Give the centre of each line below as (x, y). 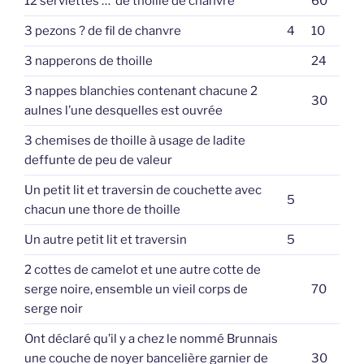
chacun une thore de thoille (102, 209)
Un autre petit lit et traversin (106, 239)
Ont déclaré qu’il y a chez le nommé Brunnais (151, 338)
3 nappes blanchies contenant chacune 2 (141, 91)
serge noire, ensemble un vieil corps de (136, 289)
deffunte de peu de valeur (98, 160)
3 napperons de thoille (89, 61)
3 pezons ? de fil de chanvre (103, 30)
